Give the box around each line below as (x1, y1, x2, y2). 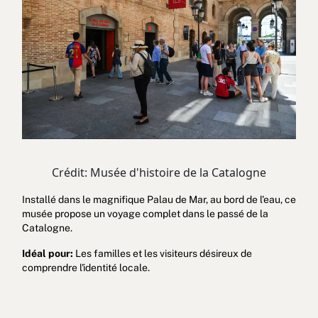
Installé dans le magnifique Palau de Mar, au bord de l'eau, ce (21, 193, 296, 205)
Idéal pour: (21, 247, 75, 259)
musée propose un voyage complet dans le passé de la (21, 207, 268, 219)
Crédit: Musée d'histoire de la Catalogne (52, 164, 266, 180)
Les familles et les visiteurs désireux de (75, 247, 252, 259)
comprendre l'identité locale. (21, 261, 150, 273)
